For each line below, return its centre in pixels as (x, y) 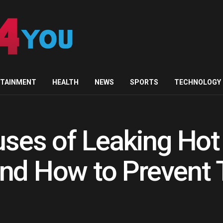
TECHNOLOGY (198, 82)
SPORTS (144, 82)
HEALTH (65, 82)
